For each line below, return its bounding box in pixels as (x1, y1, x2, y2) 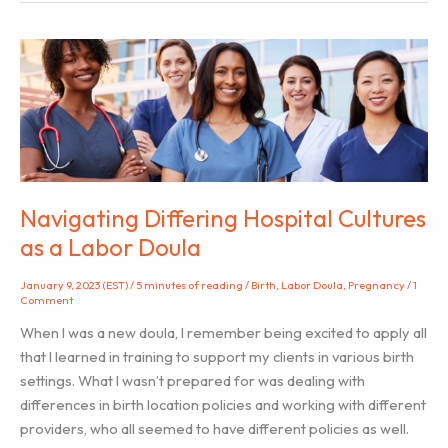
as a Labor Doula (20, 231, 201, 262)
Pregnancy (348, 278, 405, 293)
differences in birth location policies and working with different (20, 395, 426, 415)
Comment (20, 293, 73, 308)
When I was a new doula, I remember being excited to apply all (20, 323, 427, 343)
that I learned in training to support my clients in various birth (20, 347, 414, 367)
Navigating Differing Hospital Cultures (20, 202, 426, 233)
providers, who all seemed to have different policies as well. (20, 419, 409, 439)
